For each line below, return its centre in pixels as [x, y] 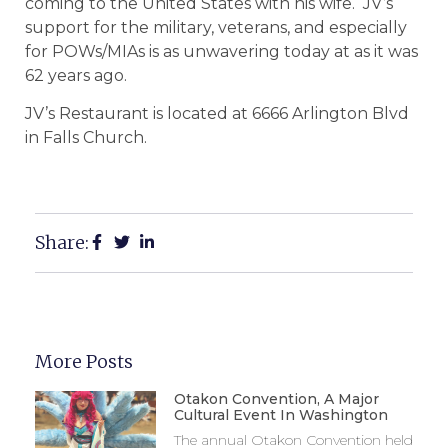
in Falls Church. [86, 137]
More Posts [84, 361]
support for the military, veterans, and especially [216, 27]
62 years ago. [76, 75]
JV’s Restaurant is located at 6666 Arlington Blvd [217, 113]
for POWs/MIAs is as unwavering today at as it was [221, 51]
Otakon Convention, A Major [276, 398]
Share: [62, 242]
